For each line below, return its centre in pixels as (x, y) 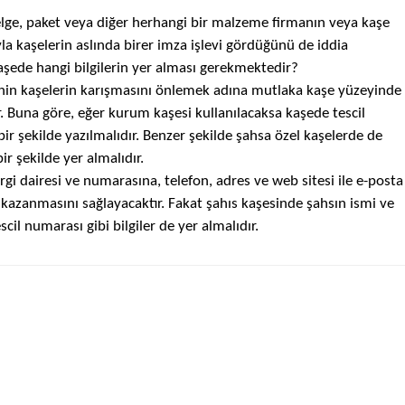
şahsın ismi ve (350, 204)
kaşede (307, 113)
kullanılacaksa (240, 113)
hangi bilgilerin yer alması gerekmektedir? (167, 68)
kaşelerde (335, 136)
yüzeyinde (369, 91)
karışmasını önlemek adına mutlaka (191, 91)
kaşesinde (273, 204)
